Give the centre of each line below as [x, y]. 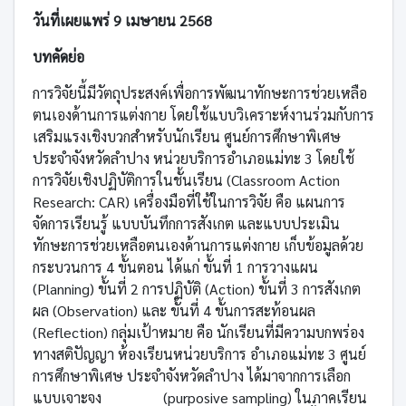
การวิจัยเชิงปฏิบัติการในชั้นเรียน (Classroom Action [186, 179]
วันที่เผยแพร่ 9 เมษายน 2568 [122, 20]
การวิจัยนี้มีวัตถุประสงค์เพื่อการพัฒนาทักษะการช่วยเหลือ [199, 92]
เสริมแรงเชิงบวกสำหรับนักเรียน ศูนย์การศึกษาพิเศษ [186, 136]
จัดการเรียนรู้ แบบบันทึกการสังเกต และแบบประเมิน [186, 223]
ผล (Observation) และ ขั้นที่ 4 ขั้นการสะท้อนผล [174, 310]
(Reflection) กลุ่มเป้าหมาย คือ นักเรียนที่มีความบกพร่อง [198, 332]
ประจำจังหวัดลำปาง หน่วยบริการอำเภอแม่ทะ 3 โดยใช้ [193, 158]
